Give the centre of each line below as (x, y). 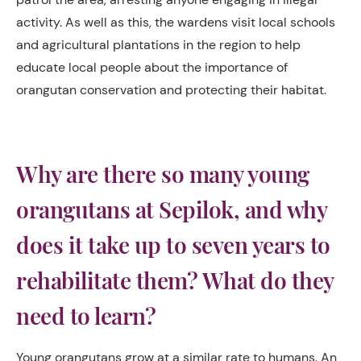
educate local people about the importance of (152, 68)
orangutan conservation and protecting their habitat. (171, 90)
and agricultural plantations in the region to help (158, 45)
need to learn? (86, 316)
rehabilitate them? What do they (175, 280)
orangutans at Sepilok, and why (171, 210)
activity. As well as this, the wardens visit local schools (176, 23)
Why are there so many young (163, 174)
